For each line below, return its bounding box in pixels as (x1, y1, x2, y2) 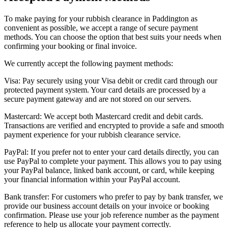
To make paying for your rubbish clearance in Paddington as (4, 14, 197, 23)
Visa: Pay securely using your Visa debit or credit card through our (4, 76, 217, 85)
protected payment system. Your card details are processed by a (4, 85, 206, 95)
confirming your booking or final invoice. (4, 42, 137, 51)
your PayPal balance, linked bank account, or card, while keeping (4, 166, 214, 175)
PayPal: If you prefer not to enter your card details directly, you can (4, 148, 219, 157)
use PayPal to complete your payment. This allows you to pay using (4, 157, 221, 166)
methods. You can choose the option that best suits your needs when (4, 33, 221, 42)
